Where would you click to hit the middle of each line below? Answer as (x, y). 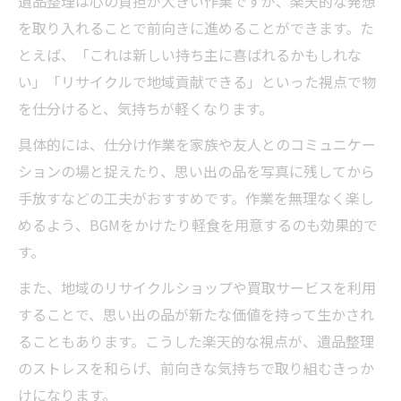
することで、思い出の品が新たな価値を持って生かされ (196, 314)
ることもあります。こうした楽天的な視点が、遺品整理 (196, 341)
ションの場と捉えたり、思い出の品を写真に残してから (196, 171)
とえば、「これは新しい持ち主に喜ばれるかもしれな (190, 55)
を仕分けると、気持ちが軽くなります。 (145, 108)
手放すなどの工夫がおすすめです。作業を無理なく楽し (196, 198)
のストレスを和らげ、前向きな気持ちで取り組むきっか (196, 368)
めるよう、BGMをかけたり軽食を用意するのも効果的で (198, 225)
